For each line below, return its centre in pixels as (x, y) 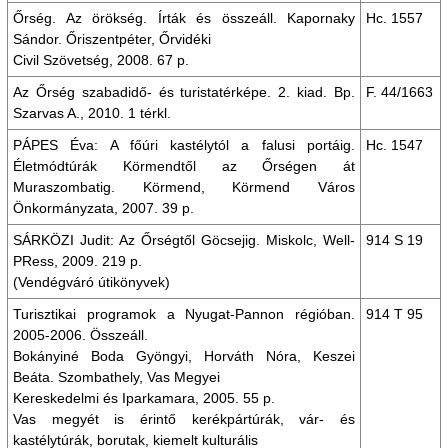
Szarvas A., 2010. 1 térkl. (92, 113)
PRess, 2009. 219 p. (77, 261)
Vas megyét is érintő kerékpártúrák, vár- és (184, 419)
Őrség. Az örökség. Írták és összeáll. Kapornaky (184, 18)
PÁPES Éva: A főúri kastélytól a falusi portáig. (184, 145)
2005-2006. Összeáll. (80, 335)
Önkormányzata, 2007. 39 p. (103, 208)
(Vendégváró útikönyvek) (93, 282)
